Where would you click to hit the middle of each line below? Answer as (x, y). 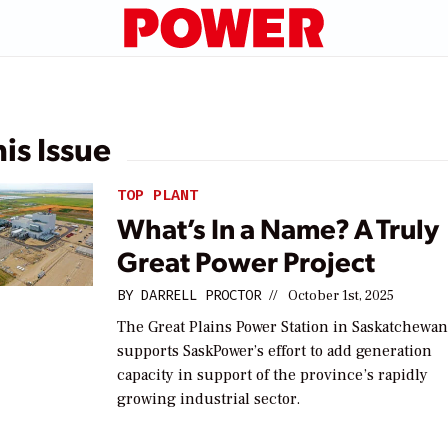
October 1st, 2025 (341, 295)
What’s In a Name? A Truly (278, 227)
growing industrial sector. (209, 398)
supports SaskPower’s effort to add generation (275, 350)
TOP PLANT (158, 195)
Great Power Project (246, 260)
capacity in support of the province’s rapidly (273, 374)
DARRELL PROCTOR (201, 295)
